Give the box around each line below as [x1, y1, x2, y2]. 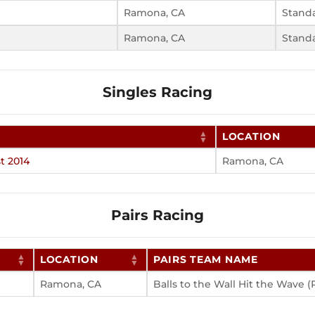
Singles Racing [103, 84, 212, 101]
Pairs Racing [111, 207, 204, 224]
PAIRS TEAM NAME [153, 253, 258, 266]
